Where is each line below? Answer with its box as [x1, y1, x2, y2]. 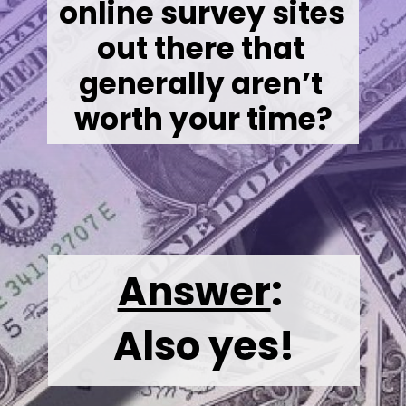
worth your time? [74, 98, 333, 140]
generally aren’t [78, 63, 323, 104]
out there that [96, 27, 304, 69]
